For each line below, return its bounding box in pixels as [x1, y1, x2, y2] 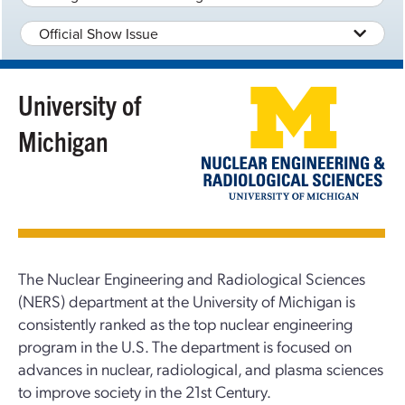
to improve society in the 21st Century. [18, 380, 271, 401]
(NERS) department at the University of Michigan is [18, 289, 355, 311]
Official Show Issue [39, 24, 158, 43]
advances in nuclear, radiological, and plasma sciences [18, 357, 383, 379]
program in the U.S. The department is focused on [18, 334, 352, 356]
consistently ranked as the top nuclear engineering [18, 312, 353, 334]
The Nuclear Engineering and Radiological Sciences [18, 267, 365, 288]
